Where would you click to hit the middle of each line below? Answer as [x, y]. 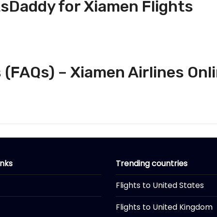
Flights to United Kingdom [164, 207]
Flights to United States [160, 185]
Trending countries [152, 163]
